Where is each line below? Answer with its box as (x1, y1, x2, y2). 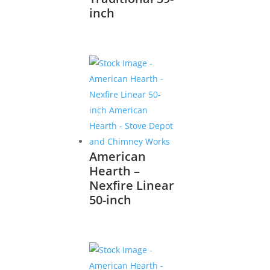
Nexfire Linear (89, 177, 175, 193)
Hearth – (89, 162, 140, 179)
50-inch (89, 191, 132, 208)
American (89, 148, 146, 165)
